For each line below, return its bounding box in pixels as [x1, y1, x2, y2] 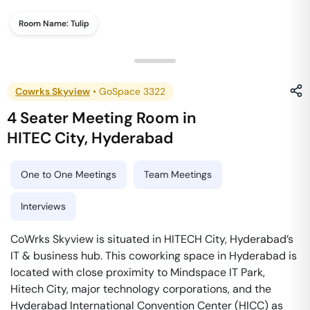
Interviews [21, 200, 66, 212]
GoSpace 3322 [99, 85, 165, 98]
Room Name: [19, 18, 71, 29]
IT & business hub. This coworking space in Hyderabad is [10, 248, 297, 263]
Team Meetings [144, 168, 212, 181]
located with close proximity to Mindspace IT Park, [10, 265, 265, 280]
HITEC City [7, 128, 85, 148]
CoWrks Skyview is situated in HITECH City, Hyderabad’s [10, 232, 293, 246]
